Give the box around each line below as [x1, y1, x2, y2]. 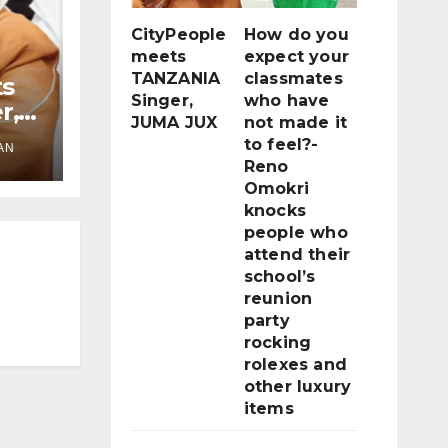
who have [243, 90, 330, 110]
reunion [243, 288, 313, 308]
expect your [243, 46, 349, 66]
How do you [243, 24, 349, 44]
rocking [243, 332, 312, 352]
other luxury [243, 376, 352, 396]
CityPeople [130, 24, 227, 44]
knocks [243, 200, 306, 220]
